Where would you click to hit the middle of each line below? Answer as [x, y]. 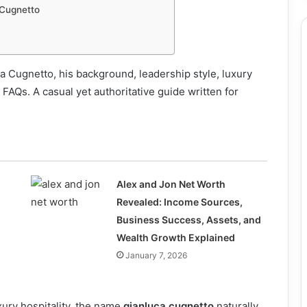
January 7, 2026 [156, 256]
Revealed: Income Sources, [179, 202]
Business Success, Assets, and [188, 220]
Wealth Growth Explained [175, 238]
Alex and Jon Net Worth [171, 184]
